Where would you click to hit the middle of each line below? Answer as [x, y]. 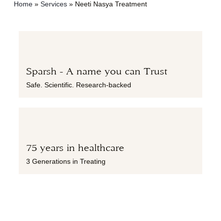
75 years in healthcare [75, 147]
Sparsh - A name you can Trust [97, 71]
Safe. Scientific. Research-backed [79, 85]
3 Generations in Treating [66, 161]
